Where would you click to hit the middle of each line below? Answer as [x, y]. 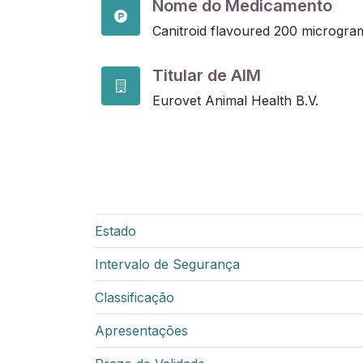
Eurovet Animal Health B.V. [235, 100]
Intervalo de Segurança [167, 264]
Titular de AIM [207, 75]
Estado [115, 231]
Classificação [135, 297]
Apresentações [141, 331]
